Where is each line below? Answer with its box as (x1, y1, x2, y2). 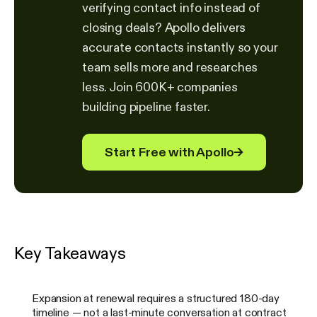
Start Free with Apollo (105, 146, 234, 159)
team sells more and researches (82, 61, 258, 74)
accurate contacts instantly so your (82, 41, 278, 54)
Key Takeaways (14, 245, 126, 263)
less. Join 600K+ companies (82, 81, 238, 94)
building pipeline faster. (82, 100, 210, 114)
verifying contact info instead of (82, 1, 260, 15)
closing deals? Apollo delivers (82, 21, 246, 35)
